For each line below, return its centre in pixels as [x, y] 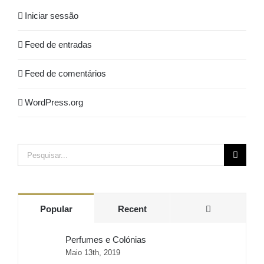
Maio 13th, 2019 [93, 253]
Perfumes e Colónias [106, 240]
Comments [232, 209]
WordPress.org [54, 103]
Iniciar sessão [52, 16]
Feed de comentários [65, 74]
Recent [132, 209]
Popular [56, 209]
